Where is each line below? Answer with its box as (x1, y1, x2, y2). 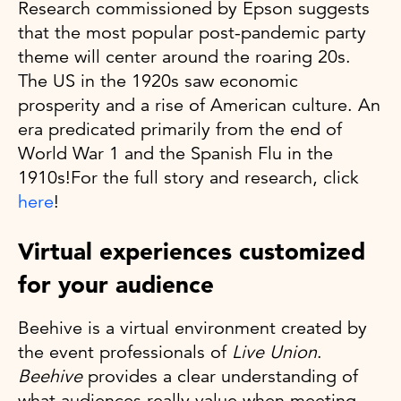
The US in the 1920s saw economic (18, 69, 298, 92)
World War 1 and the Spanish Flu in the (18, 141, 333, 165)
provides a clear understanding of (82, 364, 358, 388)
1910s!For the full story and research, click (18, 166, 359, 189)
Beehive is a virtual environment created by (18, 316, 367, 339)
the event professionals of (18, 340, 232, 363)
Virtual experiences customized (18, 236, 365, 266)
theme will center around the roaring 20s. (18, 45, 351, 68)
